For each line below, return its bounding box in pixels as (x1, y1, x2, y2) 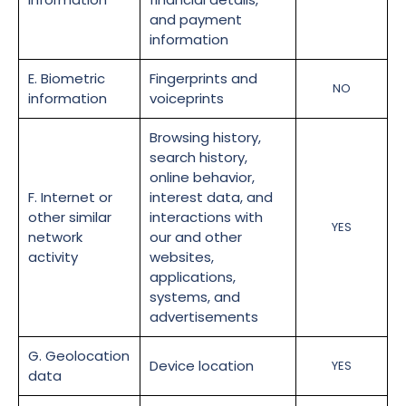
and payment (150, 10, 242, 30)
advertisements (150, 307, 258, 327)
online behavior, (150, 168, 255, 188)
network (28, 227, 82, 247)
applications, (150, 267, 236, 287)
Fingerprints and (150, 69, 257, 89)
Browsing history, (150, 128, 261, 148)
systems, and (150, 287, 240, 307)
